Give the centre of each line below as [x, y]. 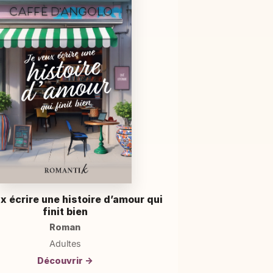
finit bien [65, 211]
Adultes [65, 244]
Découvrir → [65, 260]
